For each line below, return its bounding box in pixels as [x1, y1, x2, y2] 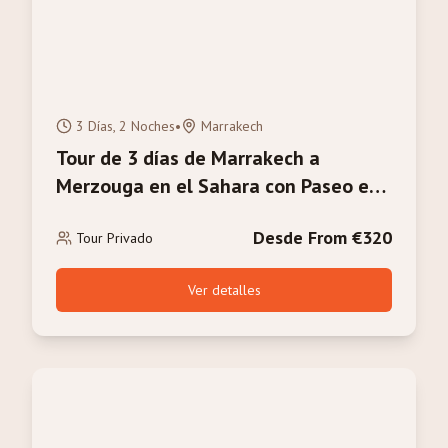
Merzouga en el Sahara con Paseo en [56, 173, 380, 199]
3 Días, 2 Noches [76, 117, 175, 135]
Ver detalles [187, 281, 261, 299]
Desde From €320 [253, 226, 392, 249]
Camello [56, 201, 127, 227]
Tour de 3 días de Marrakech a [56, 145, 320, 171]
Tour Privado [76, 229, 153, 247]
